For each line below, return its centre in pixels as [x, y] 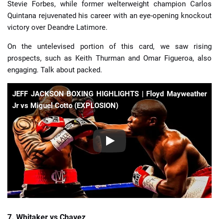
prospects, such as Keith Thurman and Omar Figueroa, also [109, 58]
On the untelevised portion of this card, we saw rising [109, 46]
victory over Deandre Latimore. [57, 27]
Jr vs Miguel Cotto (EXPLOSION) [65, 106]
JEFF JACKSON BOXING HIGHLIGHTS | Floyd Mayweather [109, 94]
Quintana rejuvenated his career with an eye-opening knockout [109, 16]
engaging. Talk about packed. [55, 70]
